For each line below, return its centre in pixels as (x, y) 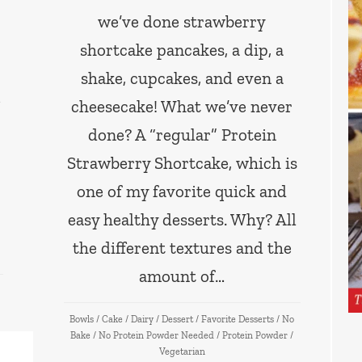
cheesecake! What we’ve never (182, 106)
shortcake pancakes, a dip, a (182, 49)
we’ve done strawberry (182, 21)
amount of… (182, 276)
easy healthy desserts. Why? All (182, 219)
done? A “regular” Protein (182, 134)
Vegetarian (182, 351)
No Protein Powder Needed (157, 335)
